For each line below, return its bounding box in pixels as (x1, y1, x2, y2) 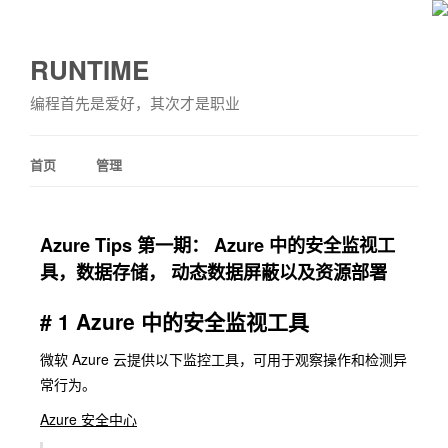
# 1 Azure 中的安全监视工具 (40, 306, 309, 336)
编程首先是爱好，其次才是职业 (30, 92, 240, 113)
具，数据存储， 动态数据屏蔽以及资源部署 (40, 259, 387, 285)
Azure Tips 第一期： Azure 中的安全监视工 (40, 232, 395, 258)
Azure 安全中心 (40, 409, 137, 429)
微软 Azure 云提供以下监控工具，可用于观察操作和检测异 (40, 349, 407, 369)
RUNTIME (30, 51, 149, 88)
